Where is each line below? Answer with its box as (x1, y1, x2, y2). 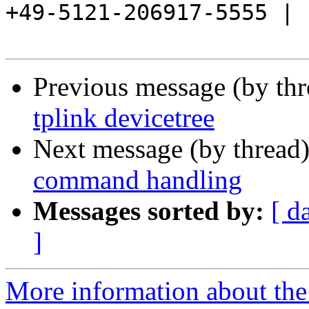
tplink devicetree (33, 103, 215, 133)
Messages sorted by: (33, 196, 264, 226)
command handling (33, 165, 242, 195)
